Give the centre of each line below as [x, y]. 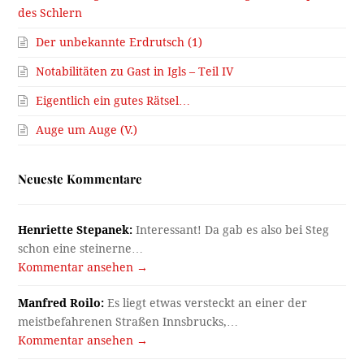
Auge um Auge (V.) [87, 130]
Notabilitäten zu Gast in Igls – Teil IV [135, 72]
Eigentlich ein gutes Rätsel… [113, 101]
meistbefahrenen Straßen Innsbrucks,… [128, 322]
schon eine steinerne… [81, 249]
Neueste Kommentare [80, 179]
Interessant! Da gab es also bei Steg [231, 230]
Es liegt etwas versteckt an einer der [206, 303]
